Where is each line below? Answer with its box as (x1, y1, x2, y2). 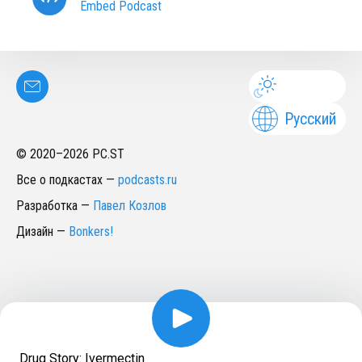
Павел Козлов (93, 198, 166, 213)
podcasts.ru (118, 172, 177, 187)
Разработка (16, 198, 78, 213)
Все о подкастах (16, 172, 103, 187)
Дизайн (16, 224, 53, 239)
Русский (284, 109, 336, 128)
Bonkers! (69, 224, 113, 239)
